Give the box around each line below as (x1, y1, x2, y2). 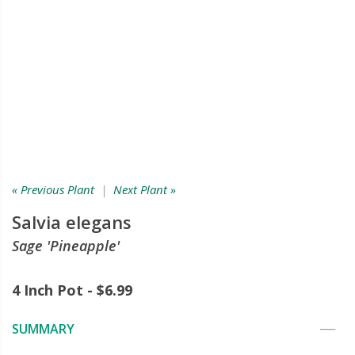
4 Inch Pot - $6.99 (12, 281, 132, 300)
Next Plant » (113, 181, 176, 197)
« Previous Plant (12, 181, 94, 197)
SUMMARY (12, 320, 74, 338)
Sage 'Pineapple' (12, 236, 120, 255)
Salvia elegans (12, 210, 132, 234)
